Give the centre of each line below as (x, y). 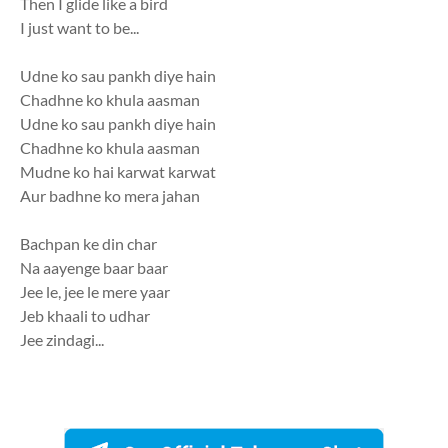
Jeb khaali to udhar (85, 316)
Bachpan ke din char (88, 244)
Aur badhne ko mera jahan (110, 196)
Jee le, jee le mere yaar (95, 292)
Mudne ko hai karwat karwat (118, 172)
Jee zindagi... (62, 340)
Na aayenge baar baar (94, 268)
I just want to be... (79, 28)
